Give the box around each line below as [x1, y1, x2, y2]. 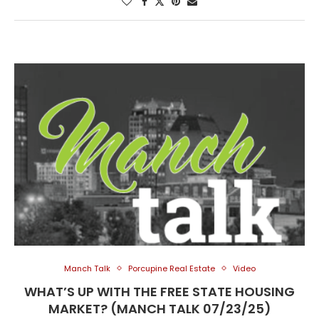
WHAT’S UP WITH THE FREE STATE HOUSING [24, 282, 295, 300]
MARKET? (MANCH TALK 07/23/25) [48, 299, 271, 318]
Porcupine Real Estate [127, 262, 215, 274]
